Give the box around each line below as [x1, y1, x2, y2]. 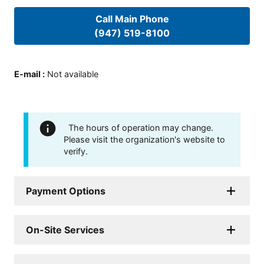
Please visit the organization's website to [64, 134, 225, 144]
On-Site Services [26, 223, 104, 236]
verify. [64, 146, 88, 156]
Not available [47, 68, 98, 79]
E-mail [14, 68, 41, 79]
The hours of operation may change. [68, 122, 213, 133]
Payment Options [26, 184, 105, 197]
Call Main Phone [95, 13, 169, 25]
